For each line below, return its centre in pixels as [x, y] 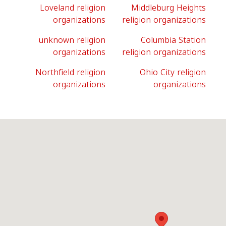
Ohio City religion [173, 72]
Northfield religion [70, 72]
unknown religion [72, 40]
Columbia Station [173, 40]
